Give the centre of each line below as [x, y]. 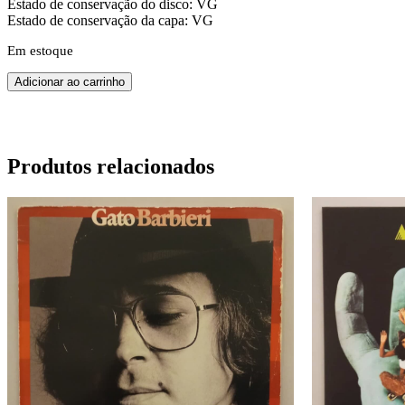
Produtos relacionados [111, 166]
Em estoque [40, 51]
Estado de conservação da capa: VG [110, 20]
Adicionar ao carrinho [70, 81]
